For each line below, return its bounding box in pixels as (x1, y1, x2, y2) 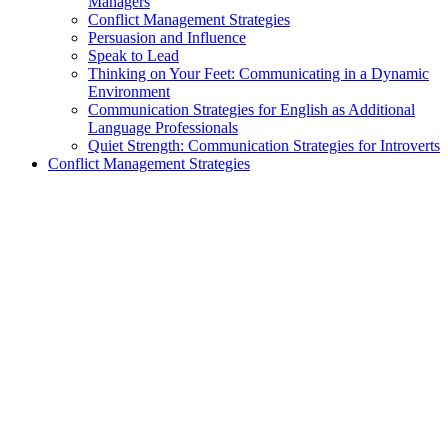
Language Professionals (88, 119, 238, 137)
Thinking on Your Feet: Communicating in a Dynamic (88, 65, 429, 83)
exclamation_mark (7, 188, 123, 206)
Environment (88, 83, 170, 101)
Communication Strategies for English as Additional (88, 101, 415, 119)
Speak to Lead (88, 47, 179, 65)
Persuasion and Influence (88, 29, 246, 47)
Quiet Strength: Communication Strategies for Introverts (88, 137, 440, 155)
